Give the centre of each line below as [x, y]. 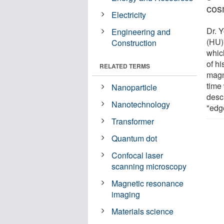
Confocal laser [137, 155]
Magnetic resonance [148, 183]
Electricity [129, 14]
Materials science [143, 211]
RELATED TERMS [125, 66]
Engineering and [141, 31]
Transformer [133, 121]
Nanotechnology [141, 104]
